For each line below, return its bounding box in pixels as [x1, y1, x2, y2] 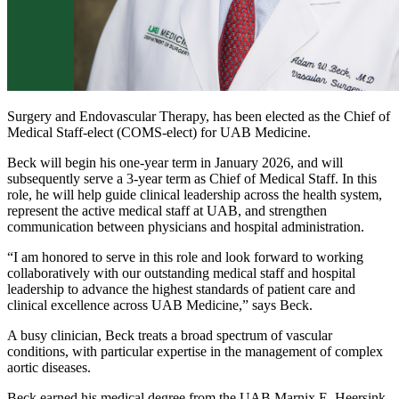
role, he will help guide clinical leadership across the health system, [7, 186, 382, 202]
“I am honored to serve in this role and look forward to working [7, 248, 363, 265]
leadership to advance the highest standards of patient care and [7, 281, 355, 297]
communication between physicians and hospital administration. [7, 218, 364, 234]
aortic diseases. [7, 359, 91, 375]
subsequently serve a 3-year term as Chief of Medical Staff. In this [7, 170, 377, 186]
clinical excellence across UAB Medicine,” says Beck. [7, 297, 313, 313]
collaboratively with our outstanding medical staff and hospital [7, 265, 355, 281]
